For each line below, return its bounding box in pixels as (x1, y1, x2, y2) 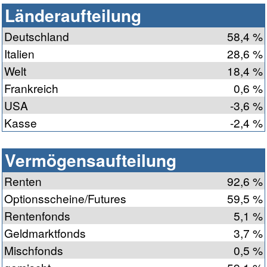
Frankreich (4, 80, 58, 97)
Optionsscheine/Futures (4, 190, 126, 207)
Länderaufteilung (5, 3, 141, 28)
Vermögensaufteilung (5, 148, 176, 173)
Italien (4, 45, 35, 62)
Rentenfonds (4, 207, 70, 224)
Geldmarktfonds (4, 225, 86, 241)
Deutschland (4, 28, 69, 45)
